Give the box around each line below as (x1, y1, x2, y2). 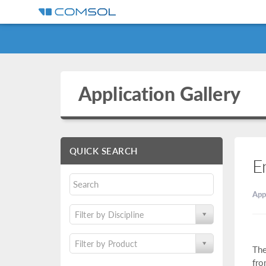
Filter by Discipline (75, 208, 144, 220)
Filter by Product (75, 237, 138, 249)
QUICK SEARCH (69, 144, 138, 157)
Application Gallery (78, 80, 240, 107)
